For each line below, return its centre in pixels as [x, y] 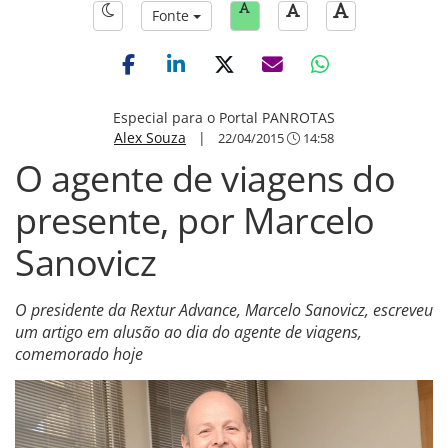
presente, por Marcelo [195, 220]
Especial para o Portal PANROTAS [224, 117]
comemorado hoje [79, 354]
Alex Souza [150, 137]
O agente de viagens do [205, 178]
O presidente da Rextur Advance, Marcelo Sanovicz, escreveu [224, 310]
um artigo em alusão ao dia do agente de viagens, [188, 332]
